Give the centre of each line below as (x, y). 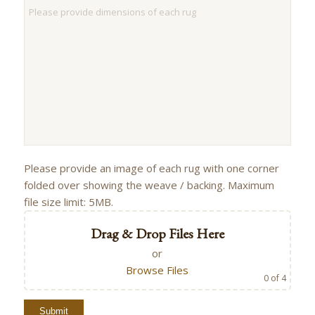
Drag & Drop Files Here (157, 234)
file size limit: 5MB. (68, 202)
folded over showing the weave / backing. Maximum (149, 185)
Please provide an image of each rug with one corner (151, 168)
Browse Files (157, 270)
